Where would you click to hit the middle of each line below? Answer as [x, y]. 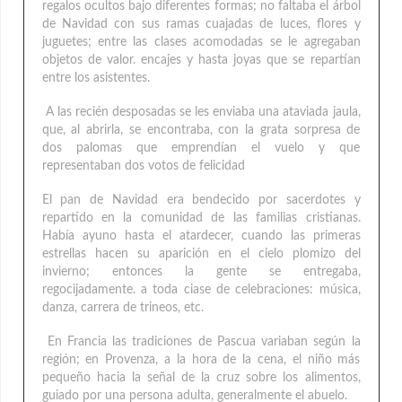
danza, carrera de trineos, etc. [122, 308]
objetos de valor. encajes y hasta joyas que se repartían [201, 61]
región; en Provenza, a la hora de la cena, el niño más [201, 360]
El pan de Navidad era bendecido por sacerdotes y [201, 201]
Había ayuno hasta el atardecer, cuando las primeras [201, 236]
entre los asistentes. [96, 79]
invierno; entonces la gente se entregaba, [201, 272]
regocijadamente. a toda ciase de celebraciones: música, [201, 290]
